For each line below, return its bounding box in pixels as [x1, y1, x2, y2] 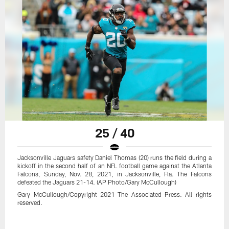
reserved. [17, 198, 43, 206]
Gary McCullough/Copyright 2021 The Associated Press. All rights [17, 190, 212, 198]
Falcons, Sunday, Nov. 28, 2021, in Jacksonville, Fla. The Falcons [17, 170, 212, 177]
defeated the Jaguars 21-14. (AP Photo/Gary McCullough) [17, 178, 177, 186]
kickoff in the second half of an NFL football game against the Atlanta [17, 162, 212, 169]
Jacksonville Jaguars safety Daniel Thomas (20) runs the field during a [17, 153, 212, 161]
